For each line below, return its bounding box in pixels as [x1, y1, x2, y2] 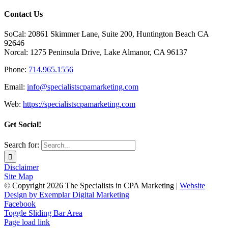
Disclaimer [4, 162, 39, 172]
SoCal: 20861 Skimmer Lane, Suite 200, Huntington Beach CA [4, 30, 209, 39]
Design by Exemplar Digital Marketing [4, 190, 129, 199]
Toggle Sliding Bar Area [4, 208, 82, 217]
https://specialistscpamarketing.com [23, 100, 135, 109]
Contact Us [4, 10, 43, 19]
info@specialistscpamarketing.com [27, 82, 138, 92]
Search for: [4, 140, 39, 149]
